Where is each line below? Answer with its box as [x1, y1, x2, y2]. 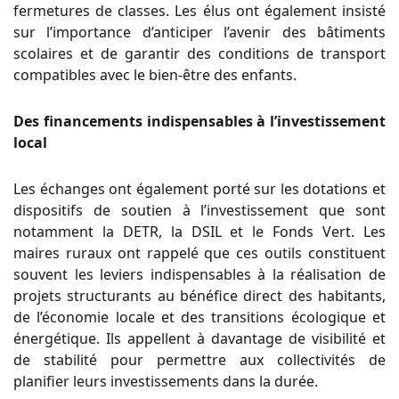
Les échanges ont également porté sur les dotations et [13, 178, 386, 199]
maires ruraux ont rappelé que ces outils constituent [13, 242, 386, 263]
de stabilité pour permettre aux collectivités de [13, 349, 386, 370]
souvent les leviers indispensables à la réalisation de [13, 264, 386, 284]
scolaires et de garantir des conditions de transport [13, 43, 386, 63]
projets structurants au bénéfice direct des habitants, [13, 285, 386, 305]
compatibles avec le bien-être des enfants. [13, 64, 297, 85]
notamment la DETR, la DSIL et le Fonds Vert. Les [13, 221, 386, 241]
